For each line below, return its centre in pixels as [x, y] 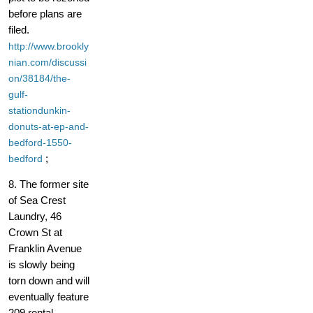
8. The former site [49, 184]
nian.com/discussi [48, 63]
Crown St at [35, 233]
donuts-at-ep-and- [49, 127]
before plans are [45, 14]
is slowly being [42, 265]
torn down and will [49, 281]
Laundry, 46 [35, 217]
